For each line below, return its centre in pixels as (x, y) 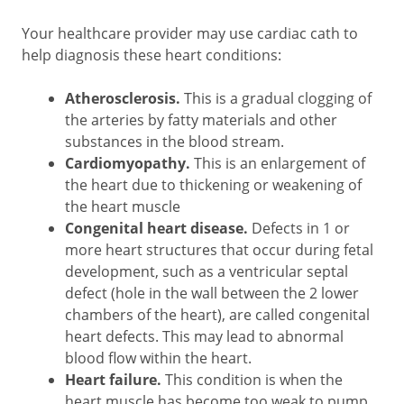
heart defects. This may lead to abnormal (204, 336)
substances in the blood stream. (174, 142)
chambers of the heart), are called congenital (217, 315)
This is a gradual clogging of (278, 98)
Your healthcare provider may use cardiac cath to (190, 33)
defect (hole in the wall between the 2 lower (212, 293)
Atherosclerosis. (124, 98)
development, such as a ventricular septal (207, 271)
